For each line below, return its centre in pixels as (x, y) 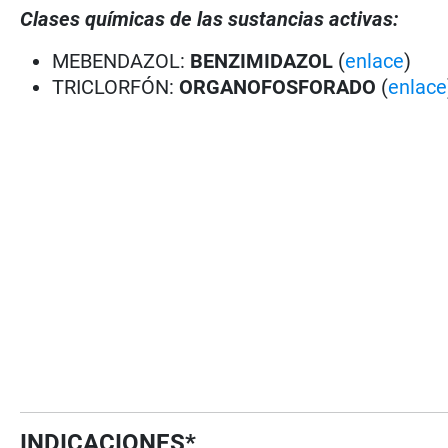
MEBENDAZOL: (121, 60)
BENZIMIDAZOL (264, 60)
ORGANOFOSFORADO (278, 86)
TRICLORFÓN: (116, 86)
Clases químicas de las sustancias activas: (210, 18)
